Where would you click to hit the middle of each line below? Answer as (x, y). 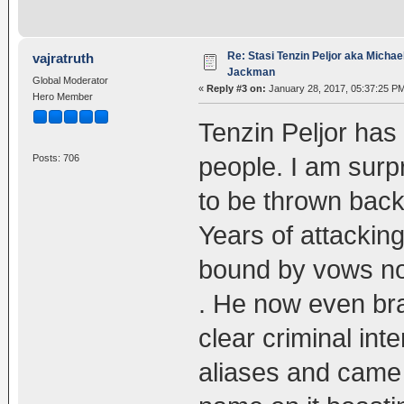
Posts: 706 (55, 158)
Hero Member (62, 96)
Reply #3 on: (236, 88)
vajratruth (64, 58)
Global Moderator (70, 80)
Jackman (251, 72)
